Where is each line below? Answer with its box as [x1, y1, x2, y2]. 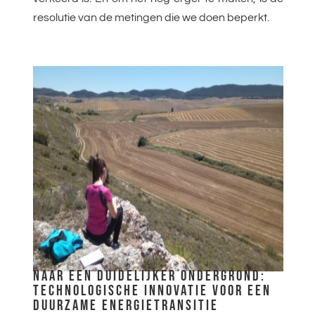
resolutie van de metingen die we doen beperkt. [32, 12, 269, 24]
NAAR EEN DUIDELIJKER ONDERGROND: [32, 267, 266, 285]
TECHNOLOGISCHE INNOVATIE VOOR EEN [32, 282, 271, 300]
